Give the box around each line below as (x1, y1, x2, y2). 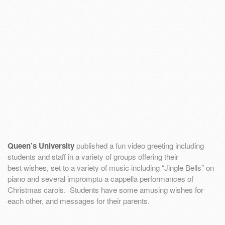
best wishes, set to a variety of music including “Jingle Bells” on (8, 162, 214, 173)
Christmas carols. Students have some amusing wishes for (8, 184, 203, 195)
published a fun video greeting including (74, 140, 204, 151)
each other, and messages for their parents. (8, 195, 150, 206)
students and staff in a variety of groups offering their (8, 151, 178, 162)
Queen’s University (8, 140, 74, 151)
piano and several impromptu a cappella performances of (8, 173, 193, 184)
